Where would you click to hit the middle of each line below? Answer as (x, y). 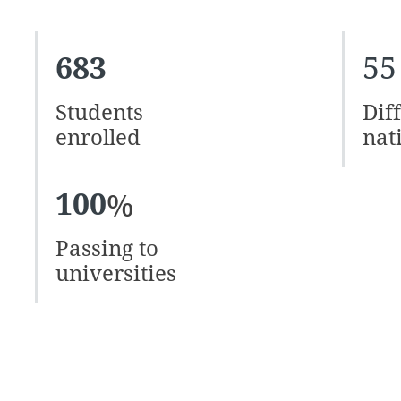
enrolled (98, 137)
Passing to (109, 248)
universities (115, 273)
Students (99, 112)
